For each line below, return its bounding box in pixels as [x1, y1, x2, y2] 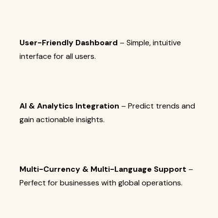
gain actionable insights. [19, 114, 105, 125]
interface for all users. [19, 51, 96, 61]
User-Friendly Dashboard [19, 37, 118, 48]
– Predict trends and [119, 101, 195, 111]
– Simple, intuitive [118, 37, 181, 48]
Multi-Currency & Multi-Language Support [19, 164, 186, 174]
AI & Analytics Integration [19, 101, 119, 111]
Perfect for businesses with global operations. [19, 178, 182, 188]
